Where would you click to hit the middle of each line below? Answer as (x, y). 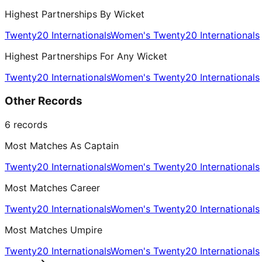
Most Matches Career (52, 187)
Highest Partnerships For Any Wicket (86, 56)
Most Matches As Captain (62, 145)
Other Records (44, 101)
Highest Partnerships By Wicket (75, 14)
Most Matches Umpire (54, 230)
